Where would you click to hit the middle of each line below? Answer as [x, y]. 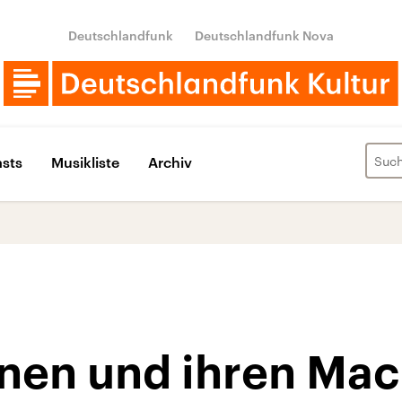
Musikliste [85, 162]
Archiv [170, 162]
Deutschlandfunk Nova [264, 35]
